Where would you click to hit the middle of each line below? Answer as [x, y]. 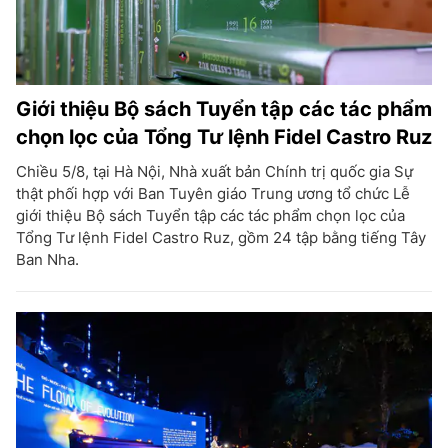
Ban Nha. [47, 259]
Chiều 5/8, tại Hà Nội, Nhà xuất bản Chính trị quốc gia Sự [214, 171]
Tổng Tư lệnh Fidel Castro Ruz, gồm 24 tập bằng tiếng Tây [221, 237]
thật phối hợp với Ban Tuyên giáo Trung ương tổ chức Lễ [213, 193]
